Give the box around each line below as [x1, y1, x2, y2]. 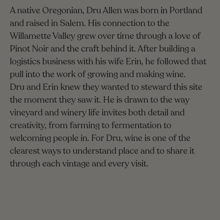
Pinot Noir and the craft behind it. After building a [10, 43, 195, 55]
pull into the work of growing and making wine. [10, 68, 186, 80]
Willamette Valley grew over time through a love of [10, 30, 200, 42]
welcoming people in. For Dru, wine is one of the [10, 132, 191, 144]
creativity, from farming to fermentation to [10, 119, 171, 131]
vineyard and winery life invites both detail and [10, 107, 185, 118]
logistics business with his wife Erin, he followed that [10, 55, 206, 67]
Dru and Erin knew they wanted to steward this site [10, 81, 202, 93]
